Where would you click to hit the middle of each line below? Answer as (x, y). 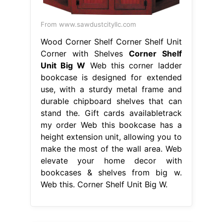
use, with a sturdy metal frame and (111, 89)
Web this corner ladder (134, 65)
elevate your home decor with (111, 160)
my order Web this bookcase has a (111, 125)
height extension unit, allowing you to (111, 137)
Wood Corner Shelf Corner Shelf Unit (111, 41)
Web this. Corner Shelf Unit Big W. (104, 184)
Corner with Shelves (84, 53)
